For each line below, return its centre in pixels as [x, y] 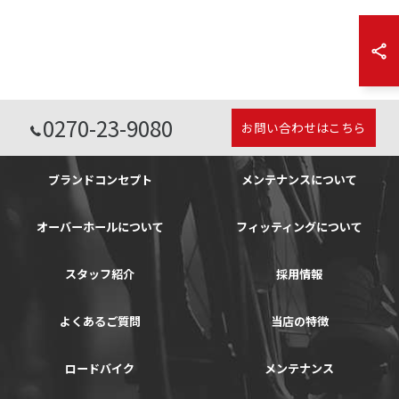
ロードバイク [100, 368]
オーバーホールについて [100, 227]
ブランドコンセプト [100, 179]
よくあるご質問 [100, 321]
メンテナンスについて [299, 179]
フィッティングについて [299, 227]
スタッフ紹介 [100, 274]
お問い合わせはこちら [303, 127]
